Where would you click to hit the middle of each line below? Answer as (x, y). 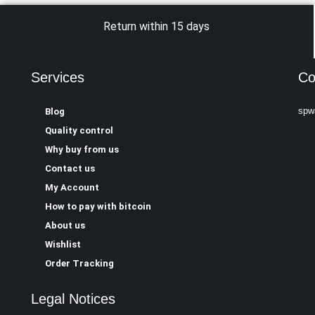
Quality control (79, 131)
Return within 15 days (157, 27)
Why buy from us (82, 150)
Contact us (70, 169)
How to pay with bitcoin (98, 207)
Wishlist (63, 245)
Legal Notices (73, 299)
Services (57, 78)
